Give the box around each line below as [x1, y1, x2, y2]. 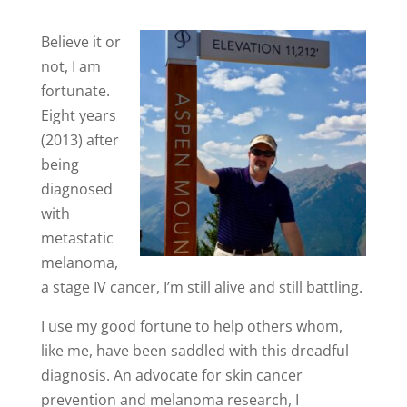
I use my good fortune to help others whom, [40, 316, 342, 336]
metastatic [40, 228, 114, 248]
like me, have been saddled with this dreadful [40, 341, 349, 361]
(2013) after [40, 130, 119, 150]
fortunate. [40, 81, 110, 101]
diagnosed [40, 179, 113, 199]
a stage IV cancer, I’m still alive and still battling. [40, 277, 362, 297]
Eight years [40, 105, 116, 125]
